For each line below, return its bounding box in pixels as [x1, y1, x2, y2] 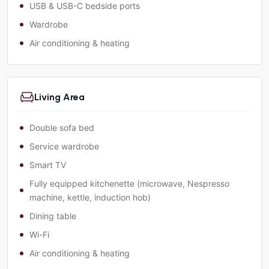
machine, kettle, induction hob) [29, 192, 151, 203]
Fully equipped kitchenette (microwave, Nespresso [29, 178, 229, 189]
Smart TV [29, 160, 66, 171]
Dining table [29, 211, 76, 222]
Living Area [34, 91, 85, 103]
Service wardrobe [29, 141, 99, 152]
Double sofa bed [29, 122, 94, 133]
